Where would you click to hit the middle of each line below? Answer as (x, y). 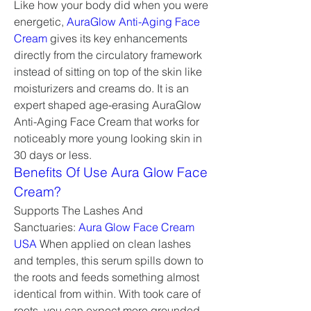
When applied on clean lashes (114, 244)
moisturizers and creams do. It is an (101, 88)
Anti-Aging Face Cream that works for (107, 121)
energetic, (40, 22)
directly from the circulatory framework (108, 55)
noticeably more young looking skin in (108, 138)
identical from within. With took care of (107, 294)
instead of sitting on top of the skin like (108, 72)
